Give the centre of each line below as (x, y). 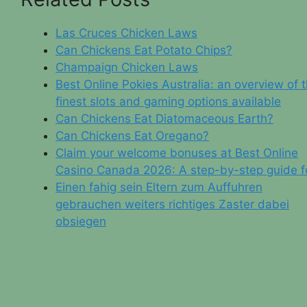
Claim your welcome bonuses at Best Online (177, 152)
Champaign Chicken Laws (127, 67)
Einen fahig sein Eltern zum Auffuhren (159, 187)
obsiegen (81, 221)
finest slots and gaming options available (168, 101)
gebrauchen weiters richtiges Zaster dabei (172, 204)
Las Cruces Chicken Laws (126, 33)
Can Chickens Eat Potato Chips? (144, 50)
